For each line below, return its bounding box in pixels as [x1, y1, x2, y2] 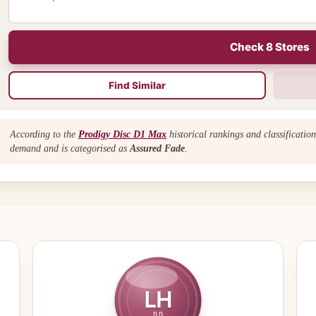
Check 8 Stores [229, 39, 310, 54]
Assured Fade [130, 142, 185, 154]
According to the [10, 128, 78, 140]
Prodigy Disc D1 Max [78, 128, 166, 140]
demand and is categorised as [10, 142, 130, 154]
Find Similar [109, 79, 166, 91]
